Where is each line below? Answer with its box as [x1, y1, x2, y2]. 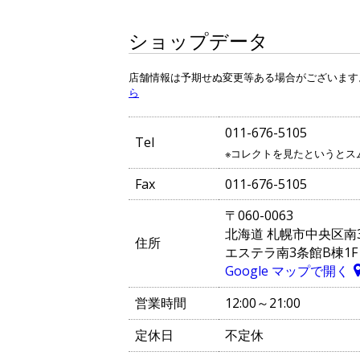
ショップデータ [129, 27, 268, 54]
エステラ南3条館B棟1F [225, 243, 358, 261]
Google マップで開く [225, 261, 349, 280]
